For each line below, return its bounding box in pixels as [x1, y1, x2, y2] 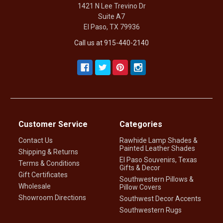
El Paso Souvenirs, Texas [119, 155, 197, 164]
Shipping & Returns [18, 147, 79, 156]
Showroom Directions [18, 193, 87, 202]
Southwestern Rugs [119, 206, 182, 214]
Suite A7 [98, 12, 125, 20]
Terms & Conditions [18, 159, 80, 167]
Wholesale [18, 182, 51, 190]
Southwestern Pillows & [119, 175, 194, 183]
